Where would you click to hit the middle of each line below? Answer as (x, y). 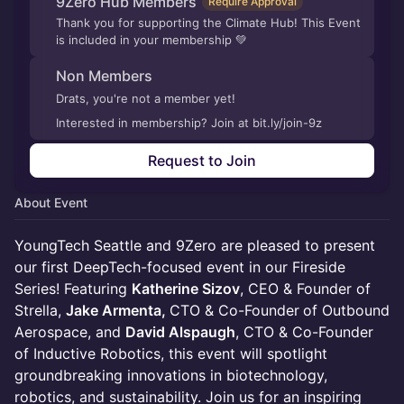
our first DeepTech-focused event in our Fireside (180, 267)
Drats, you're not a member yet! (146, 98)
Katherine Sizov (186, 289)
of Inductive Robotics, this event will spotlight (171, 353)
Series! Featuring (73, 289)
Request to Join (202, 161)
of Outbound (346, 310)
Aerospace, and (70, 332)
